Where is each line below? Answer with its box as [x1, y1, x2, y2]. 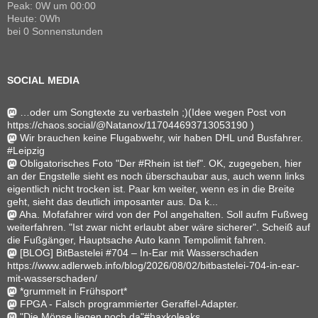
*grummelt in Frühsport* [20, 285, 127, 297]
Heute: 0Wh [7, 12, 60, 24]
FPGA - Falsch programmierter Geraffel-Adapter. [20, 297, 238, 309]
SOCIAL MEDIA [7, 74, 79, 86]
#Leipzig [7, 144, 45, 156]
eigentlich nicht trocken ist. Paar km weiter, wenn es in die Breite [7, 182, 295, 194]
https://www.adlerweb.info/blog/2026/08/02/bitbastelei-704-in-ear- [7, 259, 300, 271]
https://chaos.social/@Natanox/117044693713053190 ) [7, 119, 254, 131]
